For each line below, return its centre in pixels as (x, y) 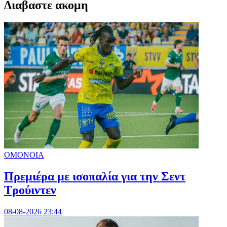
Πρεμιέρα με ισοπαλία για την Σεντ (95, 177)
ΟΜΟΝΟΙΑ (24, 155)
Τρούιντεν (30, 190)
